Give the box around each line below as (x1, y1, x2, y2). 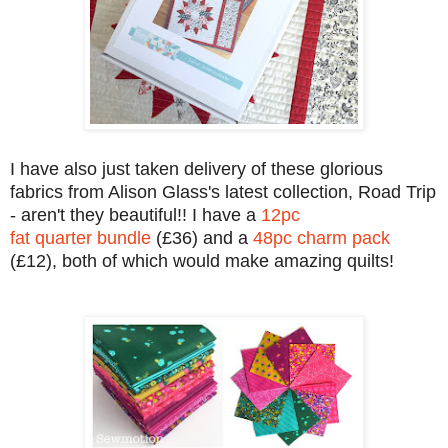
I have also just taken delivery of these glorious (10, 158, 383, 179)
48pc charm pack (253, 227, 390, 248)
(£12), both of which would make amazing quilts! (10, 250, 394, 271)
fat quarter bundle (10, 227, 151, 248)
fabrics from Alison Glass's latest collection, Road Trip (10, 181, 436, 202)
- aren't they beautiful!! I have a (10, 204, 261, 225)
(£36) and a (151, 227, 253, 248)
